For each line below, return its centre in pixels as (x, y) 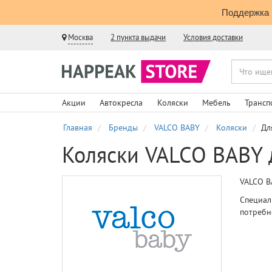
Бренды (123, 127)
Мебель (216, 103)
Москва (80, 37)
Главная (78, 127)
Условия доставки (213, 37)
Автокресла (121, 103)
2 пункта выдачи (138, 37)
